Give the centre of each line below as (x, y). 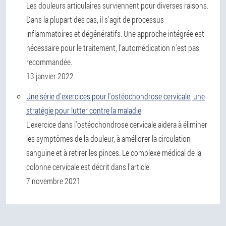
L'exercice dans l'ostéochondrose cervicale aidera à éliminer (117, 124)
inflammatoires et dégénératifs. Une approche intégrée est (115, 34)
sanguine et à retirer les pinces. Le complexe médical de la (114, 153)
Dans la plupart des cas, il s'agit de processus (95, 19)
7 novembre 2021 (53, 181)
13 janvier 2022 (50, 76)
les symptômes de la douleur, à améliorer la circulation (108, 138)
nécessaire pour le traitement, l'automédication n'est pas (113, 48)
